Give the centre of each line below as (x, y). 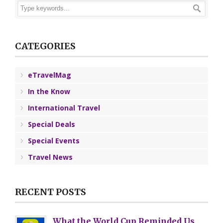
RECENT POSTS (51, 192)
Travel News (50, 157)
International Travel (64, 108)
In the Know (49, 92)
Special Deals (52, 124)
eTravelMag (50, 75)
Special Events (54, 141)
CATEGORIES (45, 46)
